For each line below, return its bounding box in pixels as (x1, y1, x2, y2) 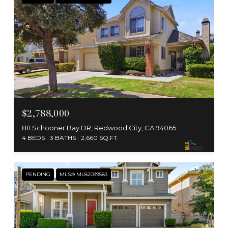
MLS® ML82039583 (60, 170, 107, 178)
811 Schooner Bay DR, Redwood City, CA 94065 (22, 123, 176, 132)
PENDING (25, 170, 50, 178)
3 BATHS (50, 133, 76, 141)
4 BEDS (22, 133, 45, 141)
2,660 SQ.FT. (81, 133, 119, 141)
